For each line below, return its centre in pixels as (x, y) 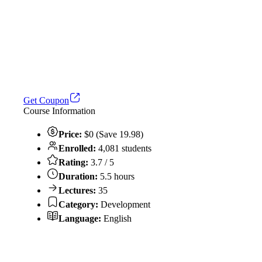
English (116, 218)
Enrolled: (78, 148)
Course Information (59, 111)
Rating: (73, 162)
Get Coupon (46, 100)
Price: (70, 134)
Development (124, 204)
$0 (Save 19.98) (113, 134)
